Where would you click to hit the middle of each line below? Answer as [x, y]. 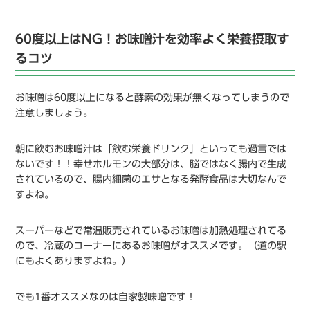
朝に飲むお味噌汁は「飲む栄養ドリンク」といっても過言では [151, 148]
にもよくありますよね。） [74, 261]
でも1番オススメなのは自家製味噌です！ [106, 297]
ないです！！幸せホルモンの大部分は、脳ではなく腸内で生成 [151, 164]
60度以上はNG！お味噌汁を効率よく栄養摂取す [153, 38]
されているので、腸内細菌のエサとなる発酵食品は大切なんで [151, 179]
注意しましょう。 [54, 112]
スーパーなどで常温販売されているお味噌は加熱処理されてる [151, 230]
